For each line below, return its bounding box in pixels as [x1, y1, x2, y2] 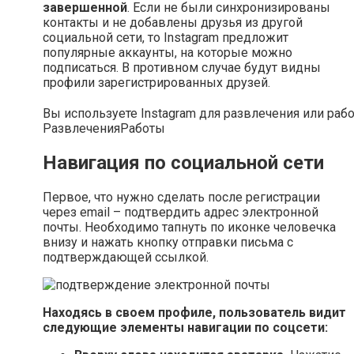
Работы [120, 121, 165, 137]
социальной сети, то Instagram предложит [43, 30, 288, 46]
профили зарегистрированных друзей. [43, 75, 270, 91]
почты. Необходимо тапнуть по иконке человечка [43, 220, 336, 235]
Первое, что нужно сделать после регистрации [43, 190, 320, 205]
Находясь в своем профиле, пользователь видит [43, 305, 346, 321]
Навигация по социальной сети [43, 152, 324, 175]
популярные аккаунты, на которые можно [43, 45, 292, 61]
